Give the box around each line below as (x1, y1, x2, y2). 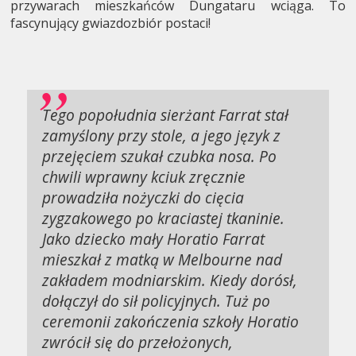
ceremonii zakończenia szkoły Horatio (42, 310, 300, 332)
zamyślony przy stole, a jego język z (42, 124, 281, 146)
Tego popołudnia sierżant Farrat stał (42, 103, 289, 126)
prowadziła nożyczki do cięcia (42, 186, 245, 208)
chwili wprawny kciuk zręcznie (42, 165, 246, 188)
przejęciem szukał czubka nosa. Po (42, 145, 277, 167)
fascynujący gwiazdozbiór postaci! (10, 14, 211, 32)
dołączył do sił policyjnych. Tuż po (42, 289, 271, 311)
